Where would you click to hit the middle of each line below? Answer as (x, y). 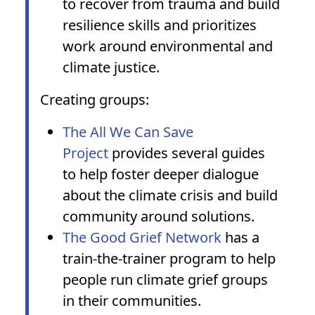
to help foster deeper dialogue (161, 174)
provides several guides (187, 153)
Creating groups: (95, 99)
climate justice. (115, 67)
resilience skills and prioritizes (160, 25)
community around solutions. (159, 216)
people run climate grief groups (165, 279)
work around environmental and (168, 46)
